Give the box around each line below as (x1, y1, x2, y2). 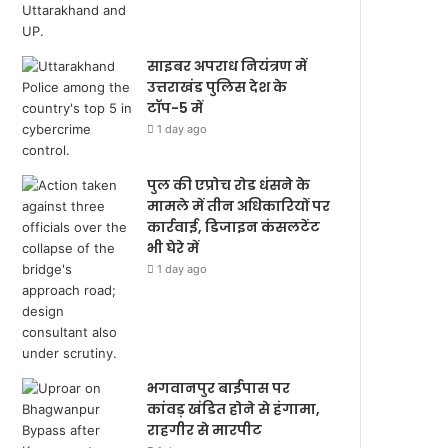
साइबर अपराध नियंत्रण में (147, 56, 308, 76)
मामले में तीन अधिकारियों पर (147, 196, 331, 216)
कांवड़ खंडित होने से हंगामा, (147, 399, 321, 419)
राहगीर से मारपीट (147, 420, 263, 440)
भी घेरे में (147, 238, 200, 258)
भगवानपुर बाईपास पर (147, 378, 291, 398)
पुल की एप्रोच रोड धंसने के (147, 175, 311, 195)
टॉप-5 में (147, 98, 204, 118)
